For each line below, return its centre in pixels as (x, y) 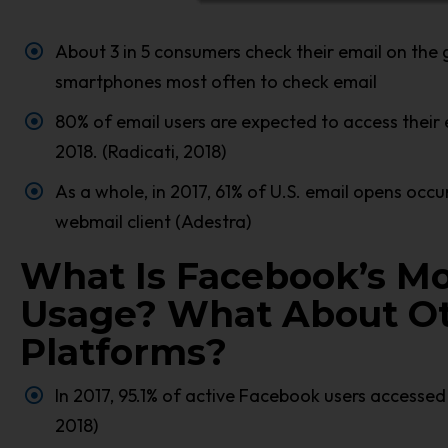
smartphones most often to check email (216, 81)
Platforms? (123, 351)
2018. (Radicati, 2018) (140, 151)
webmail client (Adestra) (153, 221)
